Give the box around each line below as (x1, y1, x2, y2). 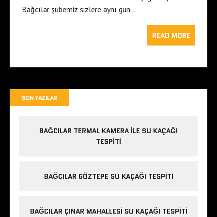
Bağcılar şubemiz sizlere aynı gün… (22, 4, 136, 15)
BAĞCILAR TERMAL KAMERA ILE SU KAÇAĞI (39, 126, 178, 136)
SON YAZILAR (22, 93, 57, 102)
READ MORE (152, 31, 190, 41)
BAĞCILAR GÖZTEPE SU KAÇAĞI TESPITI (44, 171, 173, 182)
